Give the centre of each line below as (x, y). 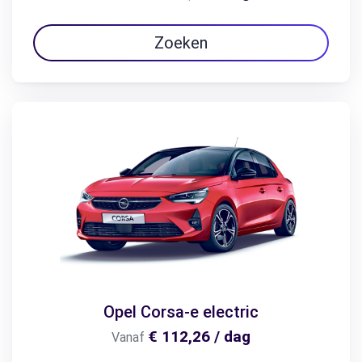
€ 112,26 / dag (199, 336)
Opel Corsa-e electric (181, 311)
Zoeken (181, 42)
